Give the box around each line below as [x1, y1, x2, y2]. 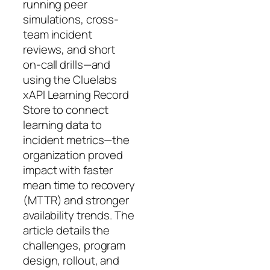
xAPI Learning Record [23, 86, 129, 102]
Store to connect [23, 101, 108, 118]
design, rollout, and [23, 252, 119, 268]
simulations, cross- [23, 11, 119, 27]
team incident [23, 26, 92, 42]
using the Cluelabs [23, 71, 118, 87]
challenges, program [23, 237, 126, 253]
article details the [23, 222, 110, 238]
